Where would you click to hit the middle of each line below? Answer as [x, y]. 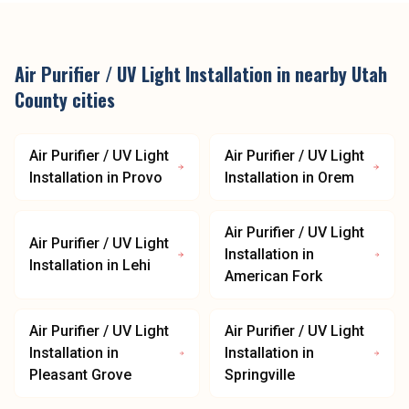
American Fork [273, 276]
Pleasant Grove [80, 375]
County [41, 100]
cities [91, 100]
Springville [260, 375]
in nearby [312, 74]
